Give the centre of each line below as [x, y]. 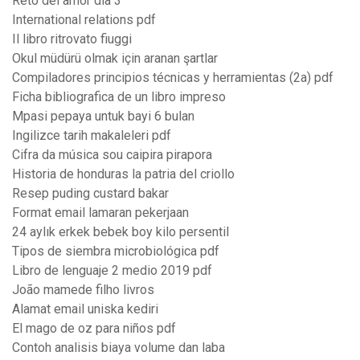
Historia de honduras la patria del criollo [123, 174]
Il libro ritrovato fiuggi [72, 39]
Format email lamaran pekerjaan [100, 213]
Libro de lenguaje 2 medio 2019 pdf [112, 271]
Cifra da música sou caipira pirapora [112, 155]
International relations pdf [84, 20]
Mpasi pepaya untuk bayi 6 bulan [103, 117]
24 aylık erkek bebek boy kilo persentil [121, 232]
